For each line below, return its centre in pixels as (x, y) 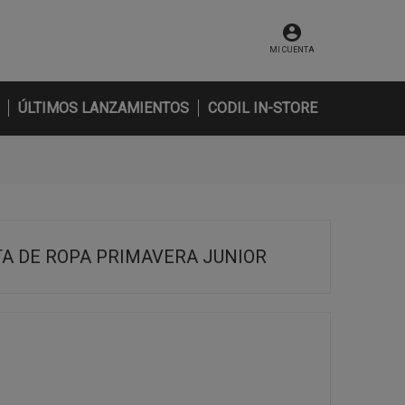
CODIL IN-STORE (263, 108)
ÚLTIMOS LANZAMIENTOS (104, 108)
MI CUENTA (292, 50)
